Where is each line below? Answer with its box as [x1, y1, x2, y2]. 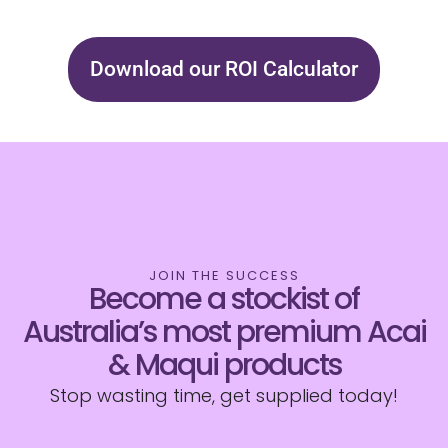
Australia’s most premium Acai [22, 311, 426, 354]
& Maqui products [107, 344, 341, 387]
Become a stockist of [89, 278, 359, 321]
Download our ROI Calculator [90, 56, 358, 81]
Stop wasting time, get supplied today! [50, 383, 398, 409]
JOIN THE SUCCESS [148, 266, 300, 286]
